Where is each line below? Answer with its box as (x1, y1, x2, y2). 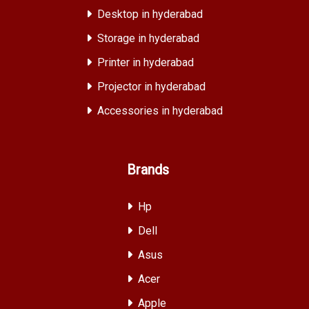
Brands (126, 161, 169, 178)
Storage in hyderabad (97, 32, 199, 45)
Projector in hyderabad (97, 80, 206, 93)
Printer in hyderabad (97, 56, 194, 69)
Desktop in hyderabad (97, 8, 203, 21)
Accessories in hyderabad (97, 104, 223, 117)
